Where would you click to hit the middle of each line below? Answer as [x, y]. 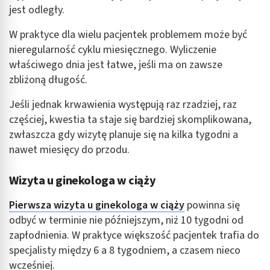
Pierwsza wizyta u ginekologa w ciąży [97, 206]
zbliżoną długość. [48, 80]
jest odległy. [37, 10]
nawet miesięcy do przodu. [69, 150]
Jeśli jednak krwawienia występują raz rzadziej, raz [123, 105]
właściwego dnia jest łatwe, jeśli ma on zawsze [116, 65]
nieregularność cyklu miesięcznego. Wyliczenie [113, 50]
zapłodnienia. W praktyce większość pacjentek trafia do [134, 236]
